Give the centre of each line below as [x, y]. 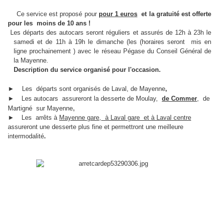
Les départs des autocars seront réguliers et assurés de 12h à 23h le [109, 33]
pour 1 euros [118, 14]
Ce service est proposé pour [57, 14]
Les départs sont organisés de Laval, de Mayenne [94, 89]
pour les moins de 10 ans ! [49, 23]
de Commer [179, 99]
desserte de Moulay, [131, 99]
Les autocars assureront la [61, 99]
